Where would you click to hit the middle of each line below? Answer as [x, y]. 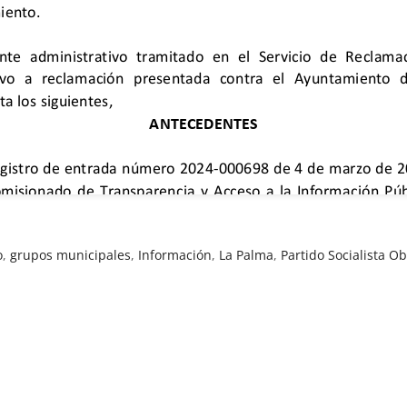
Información [175, 254]
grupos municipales [71, 254]
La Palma [247, 254]
